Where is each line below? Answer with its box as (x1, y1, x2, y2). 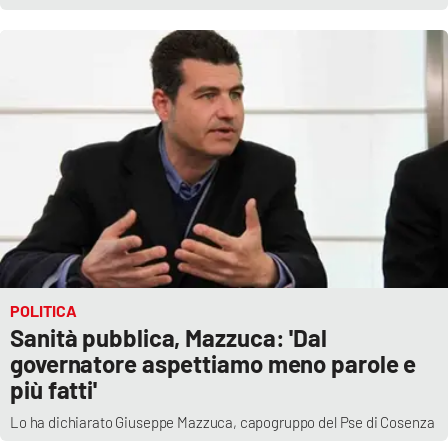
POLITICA (10, 300, 77, 320)
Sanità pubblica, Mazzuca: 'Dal (10, 322, 327, 352)
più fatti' (10, 374, 98, 404)
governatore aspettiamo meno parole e (10, 348, 417, 378)
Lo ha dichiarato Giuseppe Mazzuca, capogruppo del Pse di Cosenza (10, 412, 435, 431)
